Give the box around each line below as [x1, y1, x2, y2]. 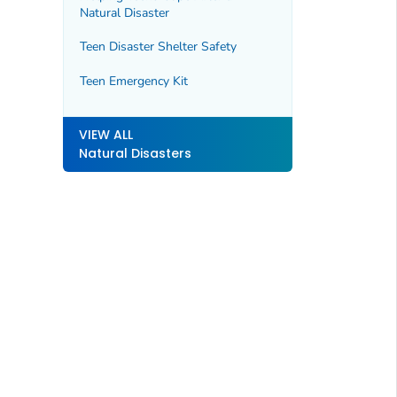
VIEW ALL [78, 126, 133, 144]
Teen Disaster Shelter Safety [79, 38, 237, 56]
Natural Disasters [78, 144, 191, 163]
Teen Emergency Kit [79, 72, 188, 90]
